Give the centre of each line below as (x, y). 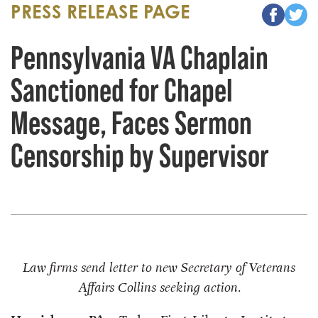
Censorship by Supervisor (140, 155)
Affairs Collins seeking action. (159, 287)
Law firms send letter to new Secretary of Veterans (159, 267)
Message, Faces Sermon (131, 122)
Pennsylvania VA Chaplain (139, 57)
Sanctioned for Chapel (122, 89)
